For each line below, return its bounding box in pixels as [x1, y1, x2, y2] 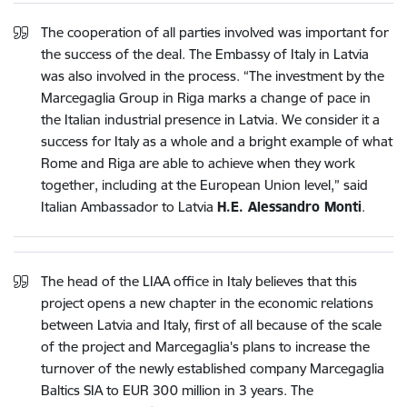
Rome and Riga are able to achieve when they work [41, 154, 355, 173]
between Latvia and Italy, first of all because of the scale [41, 316, 382, 334]
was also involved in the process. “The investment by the [41, 67, 384, 85]
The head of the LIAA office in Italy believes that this [41, 273, 357, 291]
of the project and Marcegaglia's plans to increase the [41, 338, 370, 356]
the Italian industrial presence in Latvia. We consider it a [41, 111, 380, 129]
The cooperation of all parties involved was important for [41, 24, 389, 42]
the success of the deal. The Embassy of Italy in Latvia [41, 45, 369, 64]
